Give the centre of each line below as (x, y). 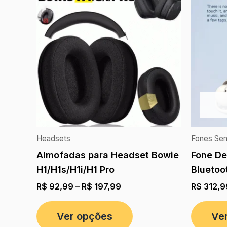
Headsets (53, 139)
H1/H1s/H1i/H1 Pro (75, 169)
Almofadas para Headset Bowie (108, 155)
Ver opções (85, 216)
